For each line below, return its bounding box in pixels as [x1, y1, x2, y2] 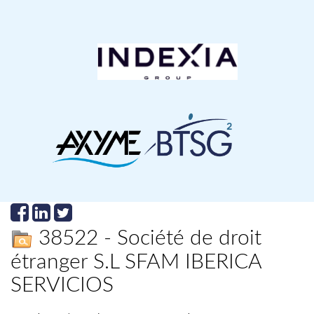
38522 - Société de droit [33, 228, 261, 249]
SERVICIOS [11, 274, 114, 296]
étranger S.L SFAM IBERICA [11, 251, 261, 273]
